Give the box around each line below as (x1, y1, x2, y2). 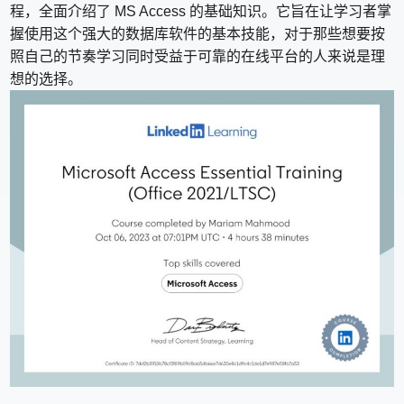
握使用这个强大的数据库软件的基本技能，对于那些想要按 (10, 26, 386, 42)
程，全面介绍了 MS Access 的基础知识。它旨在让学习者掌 (10, 4, 392, 20)
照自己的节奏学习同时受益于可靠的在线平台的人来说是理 (10, 49, 386, 65)
